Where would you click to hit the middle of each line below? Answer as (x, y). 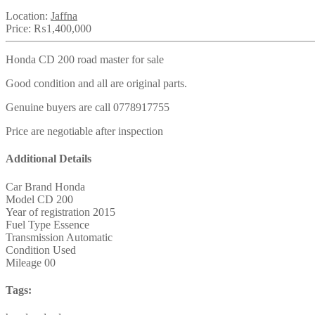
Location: (28, 16)
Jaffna (64, 16)
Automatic (89, 237)
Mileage (24, 262)
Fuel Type (28, 224)
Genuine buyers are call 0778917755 (88, 108)
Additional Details (49, 159)
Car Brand (29, 186)
